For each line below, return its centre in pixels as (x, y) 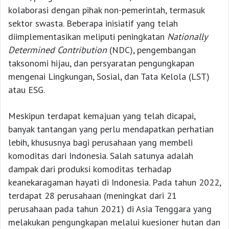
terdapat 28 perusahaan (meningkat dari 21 (93, 196)
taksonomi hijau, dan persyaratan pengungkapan (101, 63)
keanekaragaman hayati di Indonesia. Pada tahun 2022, (114, 182)
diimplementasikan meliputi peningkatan (88, 37)
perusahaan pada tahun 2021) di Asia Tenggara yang (110, 209)
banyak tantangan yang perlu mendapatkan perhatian (111, 129)
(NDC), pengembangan (151, 50)
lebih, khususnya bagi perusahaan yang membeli (100, 143)
